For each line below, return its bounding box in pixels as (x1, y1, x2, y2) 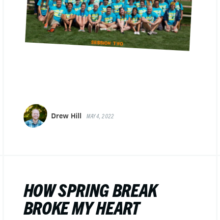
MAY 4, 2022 (86, 112, 114, 119)
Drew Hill (51, 111, 82, 120)
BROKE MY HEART (23, 196, 139, 218)
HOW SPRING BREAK (23, 178, 157, 200)
